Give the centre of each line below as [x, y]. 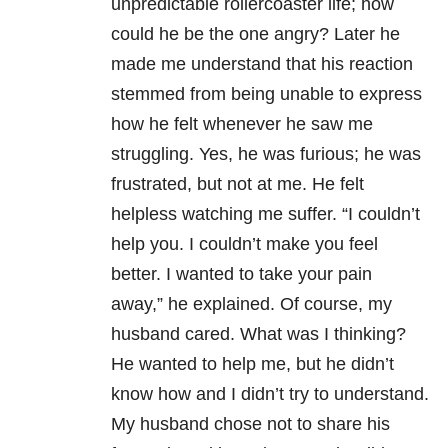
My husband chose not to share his [250, 424]
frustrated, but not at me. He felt [237, 184]
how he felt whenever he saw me [242, 124]
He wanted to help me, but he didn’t [252, 364]
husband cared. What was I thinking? [258, 334]
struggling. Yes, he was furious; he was [266, 154]
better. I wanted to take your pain [241, 274]
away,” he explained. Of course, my [251, 304]
